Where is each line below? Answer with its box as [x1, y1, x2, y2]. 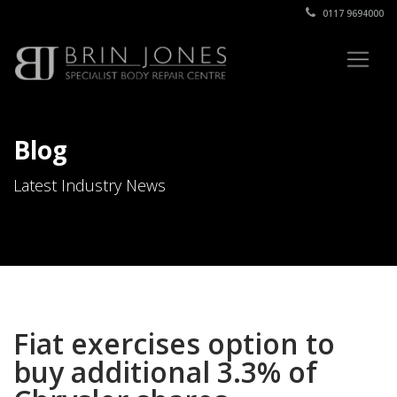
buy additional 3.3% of [13, 353, 317, 391]
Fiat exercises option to [13, 324, 335, 362]
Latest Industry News [13, 175, 166, 196]
